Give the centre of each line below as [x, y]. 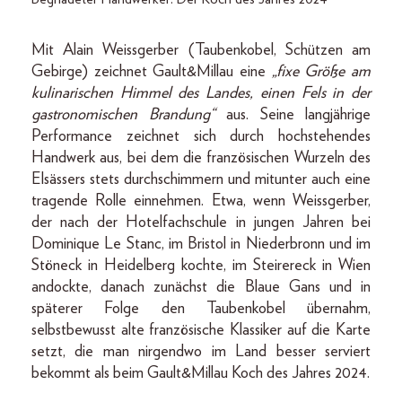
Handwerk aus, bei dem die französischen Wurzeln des [201, 158]
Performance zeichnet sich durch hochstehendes [201, 137]
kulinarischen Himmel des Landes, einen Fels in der [201, 94]
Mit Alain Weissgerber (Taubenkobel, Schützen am [201, 51]
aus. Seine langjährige [298, 115]
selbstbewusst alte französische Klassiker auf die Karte [201, 331]
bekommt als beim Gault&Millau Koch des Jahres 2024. [201, 374]
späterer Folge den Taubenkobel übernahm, [201, 309]
